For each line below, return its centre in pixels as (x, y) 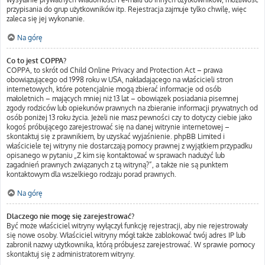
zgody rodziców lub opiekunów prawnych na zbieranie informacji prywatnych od (132, 108)
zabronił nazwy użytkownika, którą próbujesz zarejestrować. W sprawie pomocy (131, 245)
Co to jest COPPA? (36, 61)
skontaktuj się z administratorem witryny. (71, 254)
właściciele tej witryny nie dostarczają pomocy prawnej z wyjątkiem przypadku (129, 146)
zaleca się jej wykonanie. (46, 19)
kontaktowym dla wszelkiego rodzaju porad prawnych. (91, 174)
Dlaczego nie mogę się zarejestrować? (70, 216)
